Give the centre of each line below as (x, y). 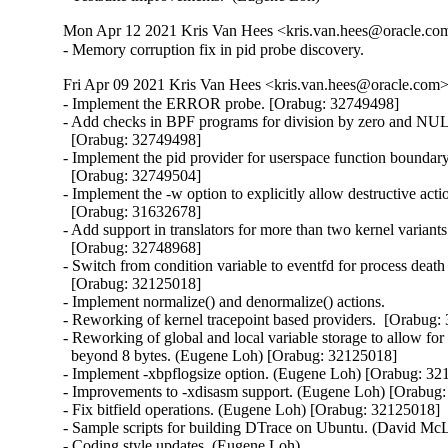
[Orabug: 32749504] (132, 176)
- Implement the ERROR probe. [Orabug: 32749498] (231, 104)
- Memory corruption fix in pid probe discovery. (214, 50)
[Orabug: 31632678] (132, 212)
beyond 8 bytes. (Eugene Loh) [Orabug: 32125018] (230, 356)
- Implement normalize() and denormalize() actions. (224, 302)
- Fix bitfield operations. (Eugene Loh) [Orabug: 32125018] (252, 410)
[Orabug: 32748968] (132, 248)
